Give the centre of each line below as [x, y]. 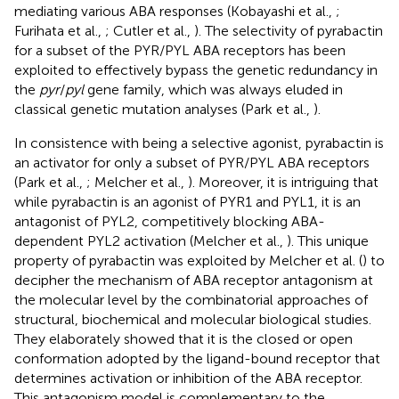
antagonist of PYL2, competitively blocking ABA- [170, 221]
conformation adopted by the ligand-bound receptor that [197, 358]
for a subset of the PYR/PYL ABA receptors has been [180, 50]
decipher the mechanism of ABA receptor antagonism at [194, 280]
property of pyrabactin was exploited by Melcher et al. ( [188, 260]
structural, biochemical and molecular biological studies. [193, 319]
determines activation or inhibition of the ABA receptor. [188, 378]
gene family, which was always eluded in [213, 89]
